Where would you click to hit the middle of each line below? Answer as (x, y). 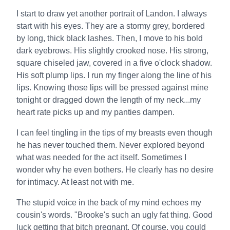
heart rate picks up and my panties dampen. (95, 112)
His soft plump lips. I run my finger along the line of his (114, 75)
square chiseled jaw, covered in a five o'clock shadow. (114, 63)
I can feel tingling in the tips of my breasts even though (114, 133)
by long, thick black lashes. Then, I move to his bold (110, 38)
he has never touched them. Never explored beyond (110, 145)
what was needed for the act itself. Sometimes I (101, 157)
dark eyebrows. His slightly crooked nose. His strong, (112, 51)
